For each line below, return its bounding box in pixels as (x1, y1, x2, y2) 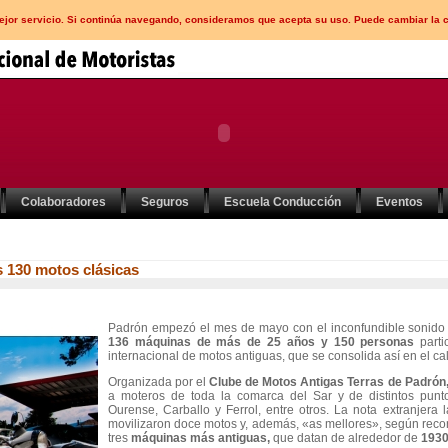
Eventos (376, 195, 423, 209)
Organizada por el (108, 375, 210, 389)
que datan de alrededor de (273, 431, 421, 445)
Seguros (141, 195, 189, 209)
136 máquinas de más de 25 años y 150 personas (108, 335, 421, 349)
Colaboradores (21, 195, 106, 209)
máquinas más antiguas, (131, 431, 273, 445)
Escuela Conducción (224, 195, 341, 209)
